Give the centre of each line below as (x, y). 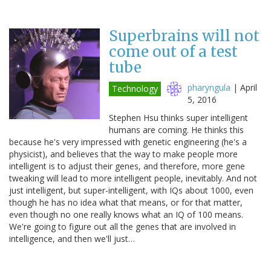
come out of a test (173, 51)
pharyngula (209, 87)
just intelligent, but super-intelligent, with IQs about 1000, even (131, 190)
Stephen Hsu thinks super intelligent (178, 117)
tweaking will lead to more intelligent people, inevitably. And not (133, 178)
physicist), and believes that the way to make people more (123, 154)
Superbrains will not (184, 36)
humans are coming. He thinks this (176, 129)
